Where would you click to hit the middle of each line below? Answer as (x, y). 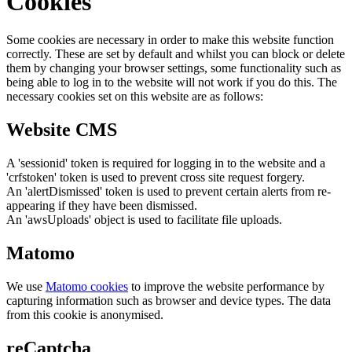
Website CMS (62, 129)
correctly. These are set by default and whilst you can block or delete (176, 54)
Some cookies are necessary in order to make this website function (170, 40)
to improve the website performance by (226, 286)
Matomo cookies (87, 286)
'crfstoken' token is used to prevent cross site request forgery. (156, 177)
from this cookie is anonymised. (85, 314)
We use (26, 286)
